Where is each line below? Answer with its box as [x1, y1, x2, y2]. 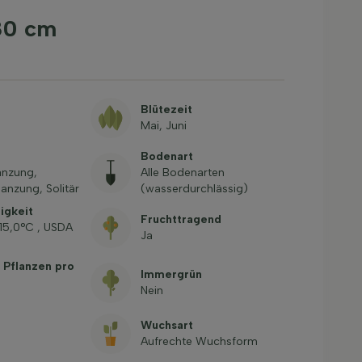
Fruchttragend [140, 213, 221, 226]
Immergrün [140, 267, 202, 281]
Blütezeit [140, 103, 192, 116]
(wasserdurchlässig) [140, 182, 248, 196]
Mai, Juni [140, 119, 187, 133]
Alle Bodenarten [140, 166, 225, 179]
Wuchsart [140, 318, 193, 332]
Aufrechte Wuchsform [140, 335, 258, 348]
